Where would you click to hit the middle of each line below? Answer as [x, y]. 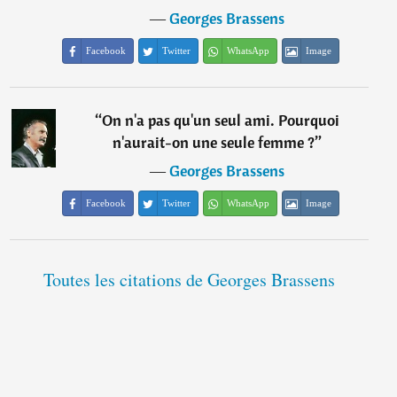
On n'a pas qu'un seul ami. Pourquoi [221, 121]
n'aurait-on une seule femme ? [214, 143]
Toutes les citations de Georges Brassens [189, 280]
